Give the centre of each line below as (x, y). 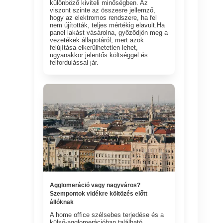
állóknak (62, 202)
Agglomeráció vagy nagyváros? (95, 185)
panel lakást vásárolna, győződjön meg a (109, 32)
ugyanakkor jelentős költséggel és (99, 55)
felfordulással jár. (74, 62)
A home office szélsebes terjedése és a (107, 215)
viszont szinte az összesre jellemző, (103, 10)
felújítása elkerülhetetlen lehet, (94, 47)
